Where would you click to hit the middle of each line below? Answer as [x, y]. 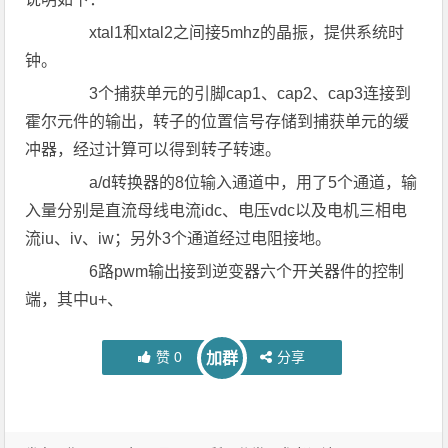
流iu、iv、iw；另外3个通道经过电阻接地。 [178, 238]
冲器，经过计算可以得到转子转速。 [153, 149]
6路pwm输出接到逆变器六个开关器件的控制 [231, 271]
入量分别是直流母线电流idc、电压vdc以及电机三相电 [216, 210]
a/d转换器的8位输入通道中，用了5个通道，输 [237, 182]
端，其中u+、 [74, 299]
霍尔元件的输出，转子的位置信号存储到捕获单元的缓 [217, 121]
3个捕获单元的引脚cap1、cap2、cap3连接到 [234, 93]
